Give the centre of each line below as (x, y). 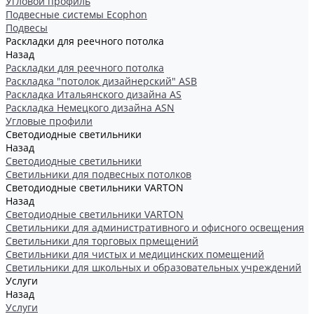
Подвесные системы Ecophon (76, 14)
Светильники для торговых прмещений (102, 241)
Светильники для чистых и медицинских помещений (135, 254)
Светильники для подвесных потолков (98, 174)
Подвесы (27, 28)
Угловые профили (49, 121)
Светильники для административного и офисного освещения (155, 227)
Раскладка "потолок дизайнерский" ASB (101, 81)
